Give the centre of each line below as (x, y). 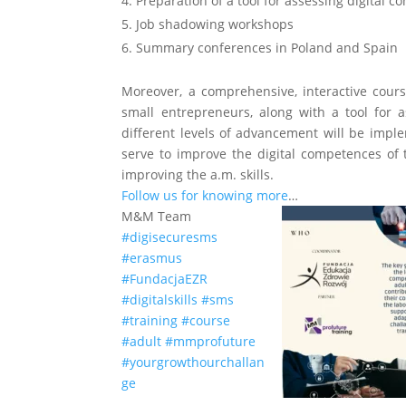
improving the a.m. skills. (198, 174)
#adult (142, 341)
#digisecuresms (170, 237)
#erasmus (152, 258)
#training (150, 320)
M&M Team (157, 216)
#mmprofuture (211, 341)
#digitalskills (160, 300)
